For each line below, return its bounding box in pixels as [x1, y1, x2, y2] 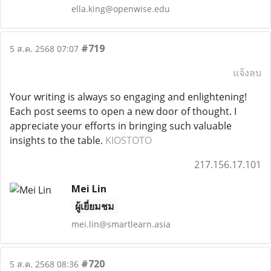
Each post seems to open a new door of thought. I [10, 105, 237, 118]
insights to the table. [10, 134, 105, 147]
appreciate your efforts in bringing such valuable [10, 119, 232, 132]
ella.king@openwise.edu [71, 3, 170, 15]
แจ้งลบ [233, 66, 261, 79]
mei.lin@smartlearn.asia [71, 218, 171, 230]
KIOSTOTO [105, 134, 152, 147]
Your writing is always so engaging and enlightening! [10, 90, 247, 103]
